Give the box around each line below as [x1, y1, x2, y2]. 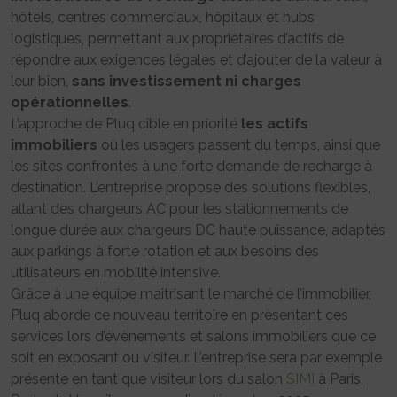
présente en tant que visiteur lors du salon [11, 370, 286, 388]
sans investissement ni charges [68, 73, 301, 90]
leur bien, [11, 73, 68, 90]
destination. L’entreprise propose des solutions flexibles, [11, 179, 370, 197]
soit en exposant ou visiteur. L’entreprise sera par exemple [11, 349, 382, 367]
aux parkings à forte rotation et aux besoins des [11, 243, 319, 261]
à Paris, [315, 370, 363, 388]
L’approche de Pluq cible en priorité [11, 115, 241, 133]
